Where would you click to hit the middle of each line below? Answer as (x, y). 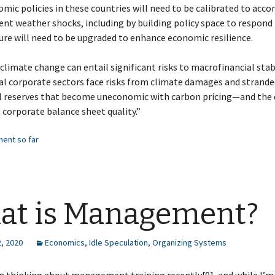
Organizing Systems (189, 242)
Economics (65, 242)
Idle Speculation (118, 242)
